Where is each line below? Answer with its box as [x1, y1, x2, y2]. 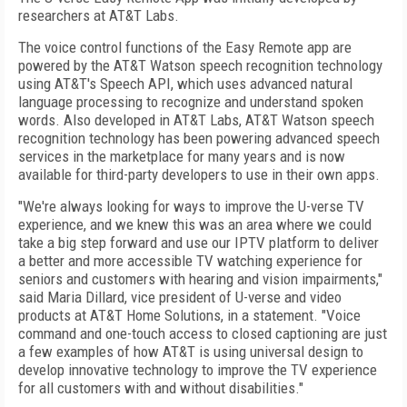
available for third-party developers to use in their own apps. [18, 165, 380, 184]
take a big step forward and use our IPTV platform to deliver [18, 233, 379, 252]
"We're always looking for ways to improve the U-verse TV [18, 197, 364, 215]
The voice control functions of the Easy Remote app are [18, 38, 352, 56]
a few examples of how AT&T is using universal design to [18, 342, 363, 361]
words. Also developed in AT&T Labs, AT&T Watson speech [18, 111, 374, 129]
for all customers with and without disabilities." [18, 379, 303, 397]
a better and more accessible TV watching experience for [18, 252, 362, 270]
